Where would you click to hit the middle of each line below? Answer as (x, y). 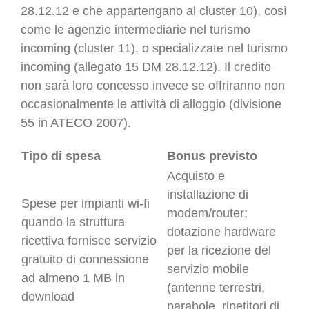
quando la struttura (73, 222)
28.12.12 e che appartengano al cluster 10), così (154, 11)
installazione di (208, 194)
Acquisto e (196, 176)
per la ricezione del (219, 250)
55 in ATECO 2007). (76, 122)
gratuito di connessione (85, 259)
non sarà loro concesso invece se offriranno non (153, 85)
